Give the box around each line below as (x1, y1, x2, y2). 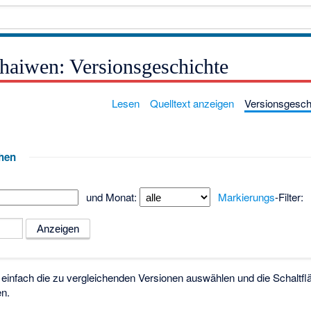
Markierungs (217, 189, 275, 204)
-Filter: (274, 189, 303, 204)
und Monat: (85, 189, 137, 204)
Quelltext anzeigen (149, 95, 234, 110)
